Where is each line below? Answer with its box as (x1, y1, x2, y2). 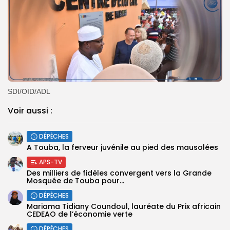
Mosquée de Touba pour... (27, 175, 124, 186)
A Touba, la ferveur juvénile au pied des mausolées (27, 142, 218, 152)
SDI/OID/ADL (8, 87, 50, 95)
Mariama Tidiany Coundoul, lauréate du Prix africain (27, 201, 221, 212)
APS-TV (39, 157, 62, 166)
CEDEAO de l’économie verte (27, 208, 132, 219)
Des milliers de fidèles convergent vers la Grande (27, 167, 212, 178)
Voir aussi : (8, 104, 52, 117)
